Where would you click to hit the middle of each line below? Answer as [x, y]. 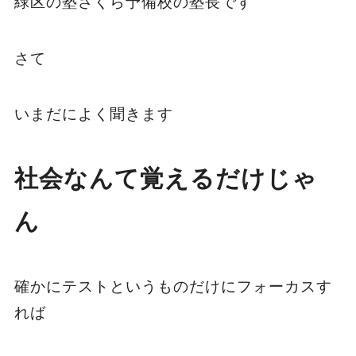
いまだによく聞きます [93, 114]
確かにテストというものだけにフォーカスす [173, 286]
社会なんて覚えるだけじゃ [165, 178]
